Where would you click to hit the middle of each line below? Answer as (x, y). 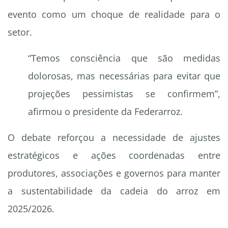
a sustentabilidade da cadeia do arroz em (114, 191)
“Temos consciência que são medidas (124, 58)
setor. (20, 32)
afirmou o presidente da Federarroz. (105, 112)
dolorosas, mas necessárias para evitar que (124, 76)
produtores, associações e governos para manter (114, 173)
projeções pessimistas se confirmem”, (124, 94)
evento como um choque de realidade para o (114, 15)
